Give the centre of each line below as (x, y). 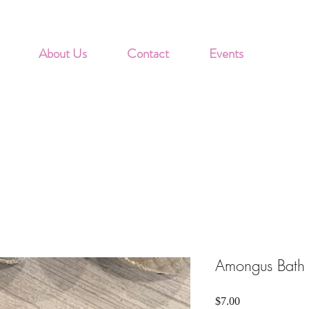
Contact (148, 53)
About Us (62, 53)
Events (226, 53)
